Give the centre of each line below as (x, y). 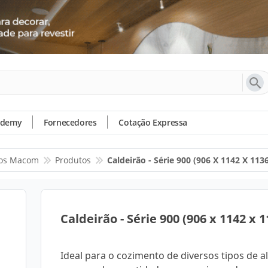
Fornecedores (70, 122)
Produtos (73, 160)
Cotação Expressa (153, 122)
